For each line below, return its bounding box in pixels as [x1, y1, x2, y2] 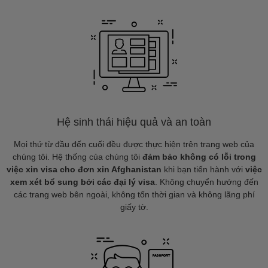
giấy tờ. [120, 202, 148, 212]
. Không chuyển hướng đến [154, 177, 258, 187]
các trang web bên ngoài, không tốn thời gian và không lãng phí [13, 190, 255, 199]
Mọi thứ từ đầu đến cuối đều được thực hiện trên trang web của [14, 139, 254, 149]
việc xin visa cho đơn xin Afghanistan [6, 165, 162, 174]
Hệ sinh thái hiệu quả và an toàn [57, 116, 211, 128]
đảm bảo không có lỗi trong [142, 152, 256, 162]
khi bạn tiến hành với [161, 165, 245, 174]
